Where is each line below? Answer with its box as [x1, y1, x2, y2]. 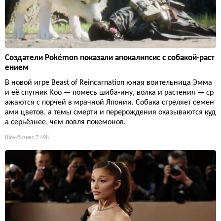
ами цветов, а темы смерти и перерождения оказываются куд [5, 109, 216, 117]
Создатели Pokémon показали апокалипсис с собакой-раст [5, 54, 215, 63]
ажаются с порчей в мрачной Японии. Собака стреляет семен [5, 99, 214, 107]
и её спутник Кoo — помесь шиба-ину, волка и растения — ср [5, 89, 214, 97]
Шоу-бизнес [5, 135, 34, 141]
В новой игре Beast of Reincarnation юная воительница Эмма [5, 79, 212, 87]
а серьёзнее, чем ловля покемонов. [5, 118, 126, 127]
